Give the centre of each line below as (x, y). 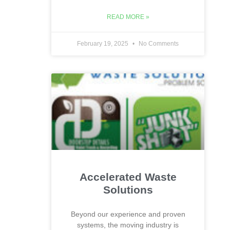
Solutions (128, 190)
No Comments (158, 44)
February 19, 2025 (103, 44)
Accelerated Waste (128, 177)
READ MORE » (128, 17)
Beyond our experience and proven (128, 214)
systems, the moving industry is (128, 225)
